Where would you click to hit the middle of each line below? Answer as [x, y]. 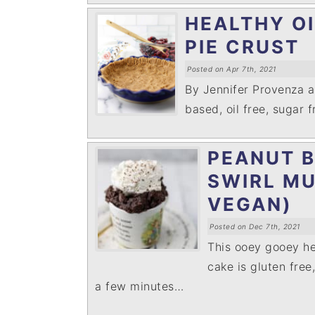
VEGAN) [250, 204]
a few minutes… [139, 286]
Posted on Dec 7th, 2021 [255, 226]
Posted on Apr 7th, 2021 [232, 69]
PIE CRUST [242, 47]
